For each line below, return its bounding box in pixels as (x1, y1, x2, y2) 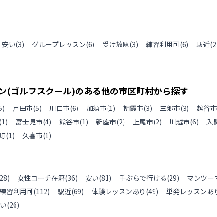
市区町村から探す (119, 84, 188, 97)
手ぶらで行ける (119, 173, 167, 183)
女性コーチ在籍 (17, 173, 65, 183)
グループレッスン (32, 39, 86, 49)
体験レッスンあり (92, 186, 146, 196)
